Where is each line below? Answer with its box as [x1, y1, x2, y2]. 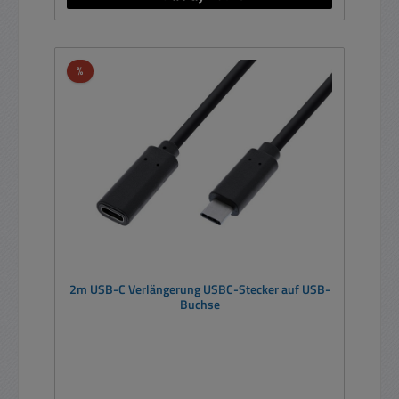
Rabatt [82, 61, 118, 79]
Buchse [179, 295, 220, 315]
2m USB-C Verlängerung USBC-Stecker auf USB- [69, 280, 330, 300]
